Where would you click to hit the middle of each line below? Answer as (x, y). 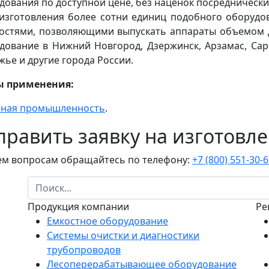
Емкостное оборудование (107, 221)
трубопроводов (84, 249)
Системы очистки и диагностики (123, 235)
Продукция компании (78, 206)
